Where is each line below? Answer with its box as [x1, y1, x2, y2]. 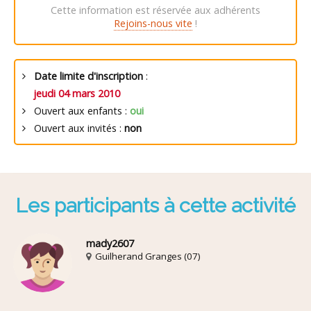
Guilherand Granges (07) [93, 250, 201, 263]
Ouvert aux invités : [26, 121, 124, 135]
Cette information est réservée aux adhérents [51, 3, 260, 17]
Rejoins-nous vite [114, 16, 192, 30]
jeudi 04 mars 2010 [33, 86, 120, 100]
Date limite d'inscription [34, 69, 143, 83]
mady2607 [86, 237, 135, 251]
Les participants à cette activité [15, 193, 296, 217]
